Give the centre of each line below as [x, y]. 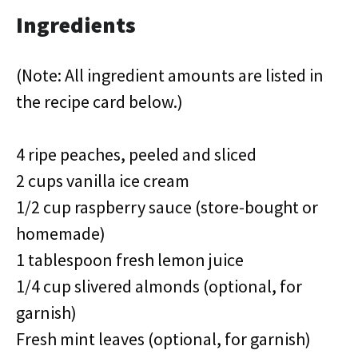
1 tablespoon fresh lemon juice [130, 260]
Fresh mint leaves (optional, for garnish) [163, 339]
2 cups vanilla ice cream [103, 181]
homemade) [61, 233]
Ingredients [76, 25]
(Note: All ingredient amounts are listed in [170, 75]
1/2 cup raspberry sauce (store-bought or [167, 207]
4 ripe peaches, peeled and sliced [136, 154]
